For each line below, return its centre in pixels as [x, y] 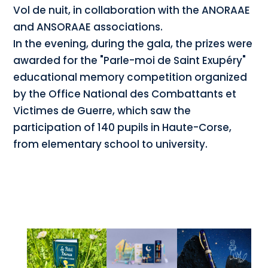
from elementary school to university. [111, 144]
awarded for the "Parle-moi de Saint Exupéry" [130, 61]
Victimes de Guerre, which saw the [102, 111]
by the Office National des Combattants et [125, 94]
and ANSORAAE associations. [88, 27]
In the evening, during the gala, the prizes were [133, 44]
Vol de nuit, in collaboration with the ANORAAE [132, 10]
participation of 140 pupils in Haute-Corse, [123, 128]
